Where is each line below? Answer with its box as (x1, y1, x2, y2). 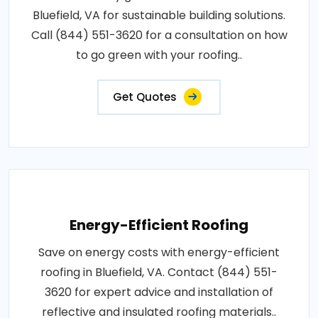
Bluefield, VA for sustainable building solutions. (33, 6, 285, 23)
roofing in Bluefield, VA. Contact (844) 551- (40, 263, 278, 280)
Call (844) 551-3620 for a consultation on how (31, 26, 287, 43)
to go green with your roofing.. (76, 46, 242, 63)
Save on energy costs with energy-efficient (38, 243, 280, 261)
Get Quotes (113, 89, 177, 104)
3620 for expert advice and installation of (45, 283, 273, 300)
